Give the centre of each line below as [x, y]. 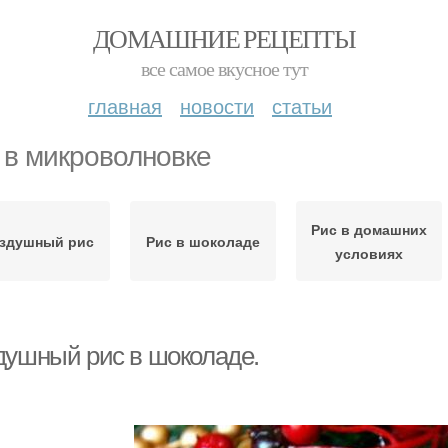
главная [125, 105]
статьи [302, 105]
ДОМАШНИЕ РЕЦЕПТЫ [224, 38]
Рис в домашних [369, 229]
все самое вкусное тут [224, 68]
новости [217, 105]
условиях [369, 253]
